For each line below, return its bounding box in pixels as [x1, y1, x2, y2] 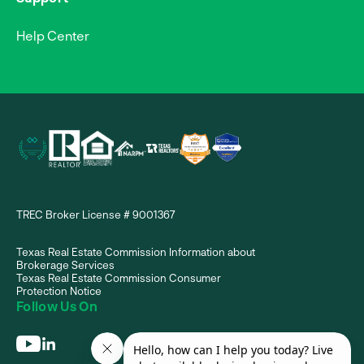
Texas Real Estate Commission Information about [16, 245, 255, 258]
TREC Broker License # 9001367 [16, 207, 175, 221]
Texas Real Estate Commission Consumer [16, 271, 221, 284]
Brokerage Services [16, 258, 115, 271]
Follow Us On [16, 297, 97, 314]
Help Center [16, 27, 89, 43]
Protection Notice [16, 284, 102, 297]
